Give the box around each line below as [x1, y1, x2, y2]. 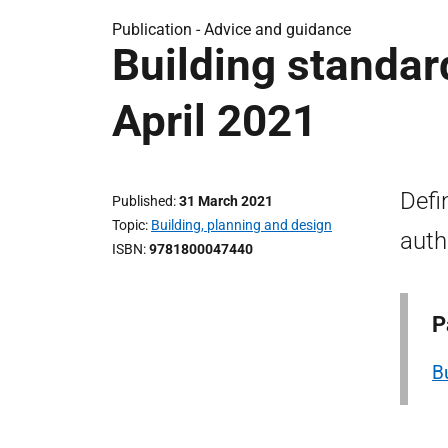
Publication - [112, 20, 204, 39]
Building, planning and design [151, 217, 332, 233]
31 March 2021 [179, 193, 273, 209]
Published [112, 193, 173, 209]
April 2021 [112, 95, 317, 147]
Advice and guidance [204, 20, 351, 39]
